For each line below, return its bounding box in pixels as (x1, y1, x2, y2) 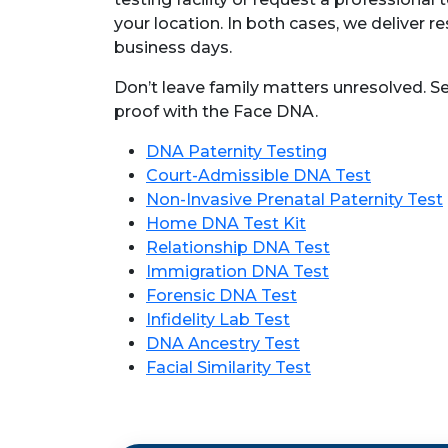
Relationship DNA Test (146, 238, 330, 257)
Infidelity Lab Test (146, 310, 290, 329)
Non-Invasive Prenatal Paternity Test (146, 190, 443, 209)
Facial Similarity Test (146, 358, 311, 377)
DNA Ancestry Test (146, 334, 300, 353)
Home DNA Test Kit (146, 214, 306, 233)
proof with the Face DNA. (114, 102, 318, 121)
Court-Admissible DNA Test (146, 166, 371, 185)
